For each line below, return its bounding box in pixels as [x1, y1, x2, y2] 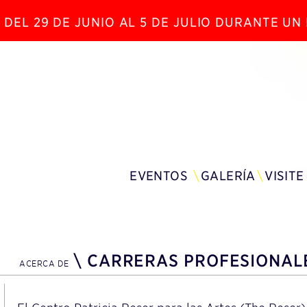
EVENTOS [130, 169, 188, 183]
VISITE [265, 169, 304, 183]
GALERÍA [200, 169, 256, 183]
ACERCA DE [19, 258, 69, 269]
